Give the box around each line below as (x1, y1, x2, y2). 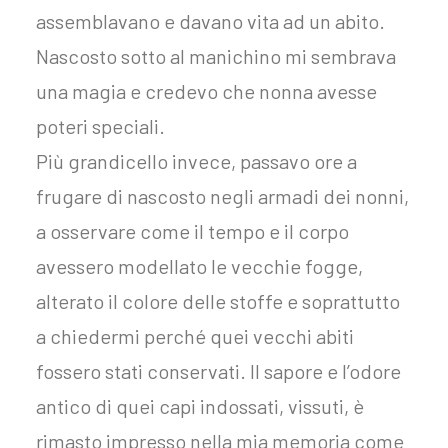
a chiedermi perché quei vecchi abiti (36, 324, 354, 348)
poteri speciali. (36, 114, 165, 138)
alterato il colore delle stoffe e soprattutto (36, 289, 400, 313)
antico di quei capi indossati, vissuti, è (36, 394, 364, 418)
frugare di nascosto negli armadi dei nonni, (36, 184, 409, 208)
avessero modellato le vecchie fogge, (36, 254, 363, 278)
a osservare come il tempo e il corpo (36, 219, 349, 243)
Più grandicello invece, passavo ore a (36, 149, 357, 173)
